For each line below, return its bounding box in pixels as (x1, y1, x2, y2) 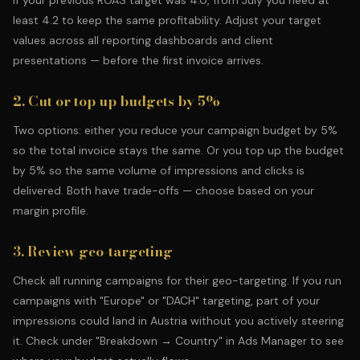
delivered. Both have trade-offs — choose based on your (13, 183, 314, 198)
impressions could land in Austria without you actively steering (13, 313, 344, 328)
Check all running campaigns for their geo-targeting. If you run (13, 273, 342, 288)
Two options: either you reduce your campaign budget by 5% (13, 123, 337, 137)
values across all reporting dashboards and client (13, 33, 273, 47)
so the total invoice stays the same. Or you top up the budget (13, 143, 344, 157)
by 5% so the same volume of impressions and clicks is (13, 163, 305, 178)
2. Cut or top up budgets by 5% (13, 91, 220, 112)
